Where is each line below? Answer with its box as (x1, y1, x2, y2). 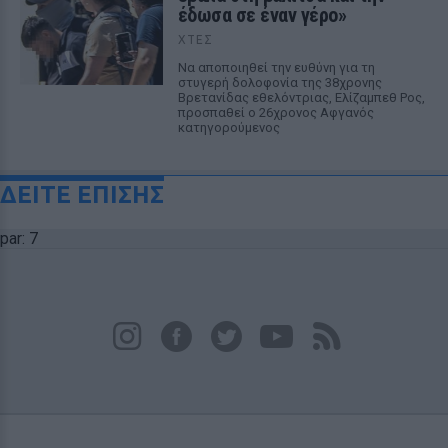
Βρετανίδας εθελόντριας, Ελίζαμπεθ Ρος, (177, 90, 425, 105)
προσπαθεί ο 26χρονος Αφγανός (177, 105, 374, 120)
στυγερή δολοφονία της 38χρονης (177, 75, 382, 90)
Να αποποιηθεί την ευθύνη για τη (177, 60, 375, 75)
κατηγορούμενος (177, 120, 280, 135)
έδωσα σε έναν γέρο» (177, 3, 347, 27)
